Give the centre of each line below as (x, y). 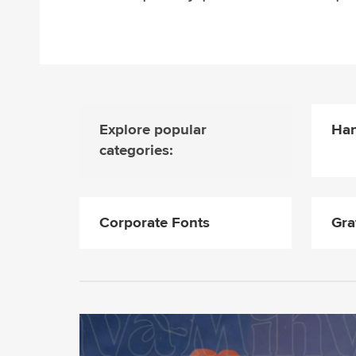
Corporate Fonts (155, 222)
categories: (136, 151)
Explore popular (153, 130)
